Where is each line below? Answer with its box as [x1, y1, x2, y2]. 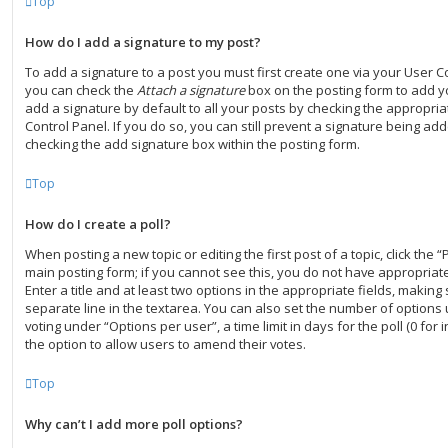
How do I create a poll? [25, 215, 171, 233]
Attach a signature [137, 81, 245, 99]
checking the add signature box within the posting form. [25, 135, 360, 153]
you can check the [25, 81, 137, 99]
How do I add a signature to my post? [25, 33, 261, 51]
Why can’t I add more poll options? [25, 415, 243, 433]
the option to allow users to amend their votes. [25, 335, 306, 353]
